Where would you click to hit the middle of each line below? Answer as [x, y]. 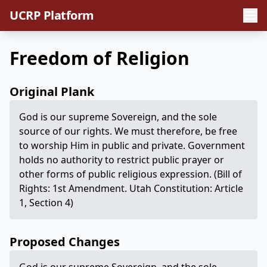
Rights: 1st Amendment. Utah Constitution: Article [131, 188]
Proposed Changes [65, 242]
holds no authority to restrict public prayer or [122, 160]
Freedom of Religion [100, 58]
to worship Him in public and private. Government [132, 145]
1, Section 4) [46, 203]
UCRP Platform [52, 15]
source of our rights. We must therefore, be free [128, 131]
